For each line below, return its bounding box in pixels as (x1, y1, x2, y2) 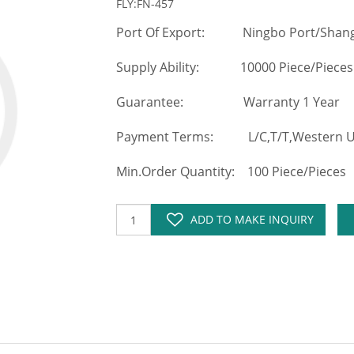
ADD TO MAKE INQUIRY (190, 212, 314, 227)
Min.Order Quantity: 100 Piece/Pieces (115, 163, 349, 180)
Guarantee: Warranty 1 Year (115, 93, 340, 111)
